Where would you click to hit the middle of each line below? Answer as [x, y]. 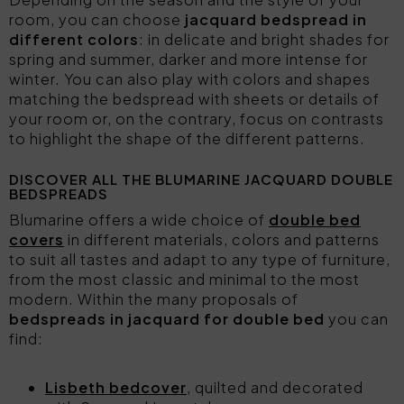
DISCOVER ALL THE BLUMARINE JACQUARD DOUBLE [201, 179]
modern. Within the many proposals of [154, 299]
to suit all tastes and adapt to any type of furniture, [200, 259]
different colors [74, 39]
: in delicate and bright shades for [264, 39]
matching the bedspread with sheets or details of [194, 99]
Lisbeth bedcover [116, 387]
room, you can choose [97, 19]
